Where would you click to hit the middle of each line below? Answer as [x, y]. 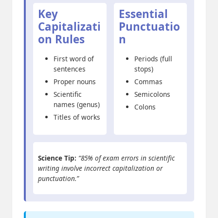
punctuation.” [58, 179]
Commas [148, 82]
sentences [70, 69]
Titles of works [77, 117]
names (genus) [77, 105]
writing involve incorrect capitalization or [100, 168]
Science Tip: [57, 158]
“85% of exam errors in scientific [127, 158]
